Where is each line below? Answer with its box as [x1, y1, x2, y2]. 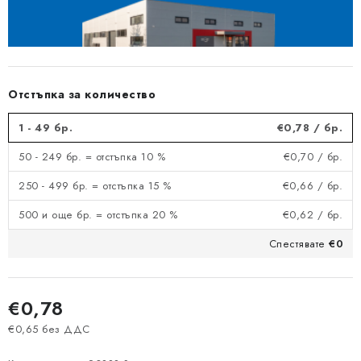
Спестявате [268, 236, 329, 252]
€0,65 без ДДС [8, 322, 90, 338]
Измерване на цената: [7, 336, 123, 353]
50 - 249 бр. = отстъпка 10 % [19, 149, 165, 165]
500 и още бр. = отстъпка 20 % [19, 207, 178, 223]
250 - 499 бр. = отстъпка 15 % [19, 178, 172, 194]
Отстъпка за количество [8, 86, 156, 103]
